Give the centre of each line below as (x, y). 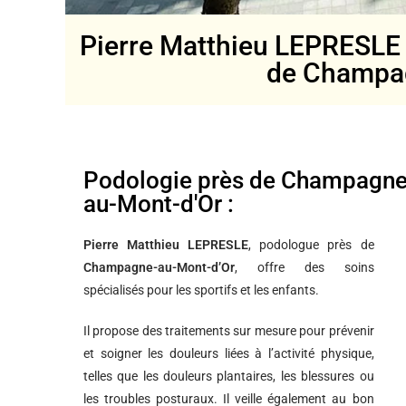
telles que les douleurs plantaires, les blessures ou (229, 376)
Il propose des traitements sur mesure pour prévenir (229, 331)
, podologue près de (311, 245)
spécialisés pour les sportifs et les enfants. (201, 290)
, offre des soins (304, 267)
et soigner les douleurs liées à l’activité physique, (229, 353)
